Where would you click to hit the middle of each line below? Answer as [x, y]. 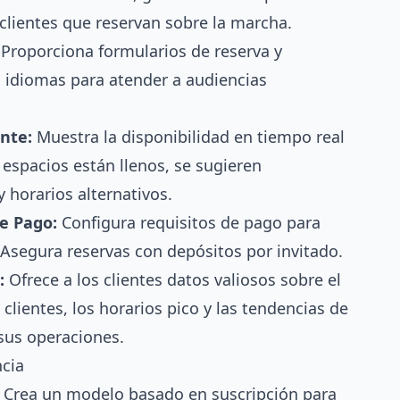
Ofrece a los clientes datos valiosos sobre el [173, 279]
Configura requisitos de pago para [189, 222]
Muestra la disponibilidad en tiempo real [188, 136]
